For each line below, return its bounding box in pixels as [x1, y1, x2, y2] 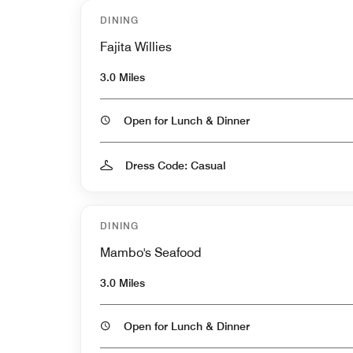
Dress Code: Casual [125, 158, 225, 172]
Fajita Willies [100, 39, 172, 54]
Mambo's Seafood [100, 244, 202, 260]
